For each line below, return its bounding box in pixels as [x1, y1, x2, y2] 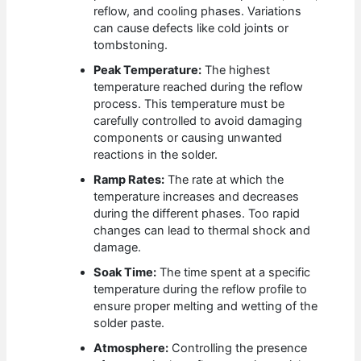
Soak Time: [93, 265, 157, 280]
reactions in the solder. [93, 147, 218, 163]
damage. [93, 240, 142, 255]
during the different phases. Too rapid [93, 206, 301, 222]
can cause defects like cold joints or [93, 21, 289, 36]
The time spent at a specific [156, 265, 311, 280]
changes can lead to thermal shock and [93, 223, 311, 239]
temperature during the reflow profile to [93, 282, 308, 297]
